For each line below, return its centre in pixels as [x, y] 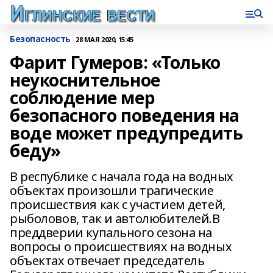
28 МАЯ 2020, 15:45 [104, 39]
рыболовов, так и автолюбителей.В [115, 218]
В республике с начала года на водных [122, 176]
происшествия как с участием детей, [118, 204]
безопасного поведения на [125, 115]
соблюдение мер [83, 97]
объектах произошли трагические [112, 190]
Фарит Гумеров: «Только [115, 62]
